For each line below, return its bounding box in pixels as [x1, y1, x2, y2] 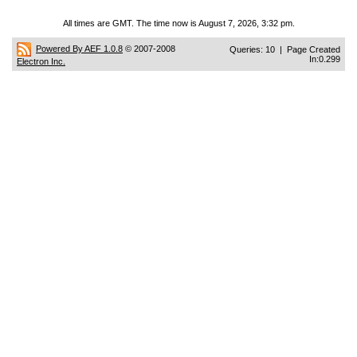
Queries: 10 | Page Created [229, 45, 340, 54]
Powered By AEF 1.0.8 [36, 43, 123, 53]
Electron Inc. [17, 57, 65, 66]
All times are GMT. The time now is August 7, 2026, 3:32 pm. [62, 18, 295, 28]
